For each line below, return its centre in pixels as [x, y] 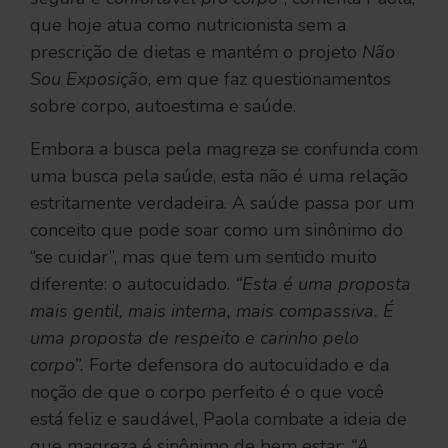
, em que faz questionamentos [269, 78]
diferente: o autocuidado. [132, 283]
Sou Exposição [89, 78]
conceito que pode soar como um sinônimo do [216, 229]
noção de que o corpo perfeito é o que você [207, 391]
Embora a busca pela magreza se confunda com [224, 148]
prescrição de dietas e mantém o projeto [196, 51]
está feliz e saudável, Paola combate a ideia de [218, 418]
